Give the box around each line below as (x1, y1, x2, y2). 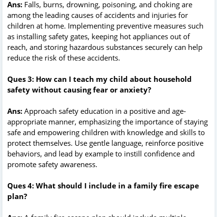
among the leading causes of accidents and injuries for (7, 10, 188, 20)
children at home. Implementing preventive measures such (7, 20, 203, 31)
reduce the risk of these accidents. (7, 52, 120, 62)
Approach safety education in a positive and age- (24, 106, 186, 116)
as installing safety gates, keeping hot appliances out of (7, 31, 190, 41)
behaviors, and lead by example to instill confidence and (7, 148, 195, 158)
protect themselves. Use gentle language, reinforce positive (7, 138, 203, 148)
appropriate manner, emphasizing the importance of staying (7, 116, 208, 126)
